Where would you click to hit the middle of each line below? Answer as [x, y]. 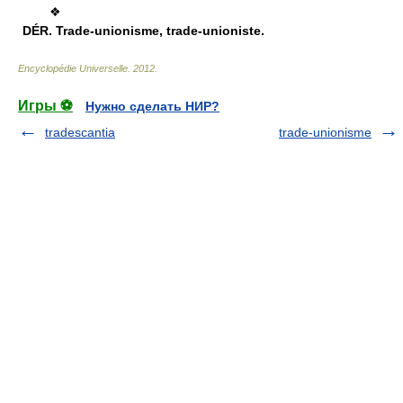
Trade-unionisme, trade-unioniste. [158, 30]
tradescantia [80, 132]
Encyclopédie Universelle [73, 68]
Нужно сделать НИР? [152, 106]
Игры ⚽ [45, 105]
